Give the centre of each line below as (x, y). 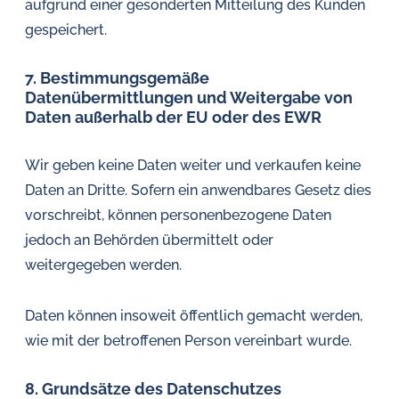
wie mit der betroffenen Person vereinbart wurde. (188, 341)
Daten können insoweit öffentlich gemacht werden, (194, 316)
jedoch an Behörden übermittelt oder (149, 240)
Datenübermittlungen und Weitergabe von (189, 98)
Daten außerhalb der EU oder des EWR (173, 117)
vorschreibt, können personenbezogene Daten (178, 215)
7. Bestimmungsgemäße (117, 78)
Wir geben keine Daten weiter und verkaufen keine (193, 165)
